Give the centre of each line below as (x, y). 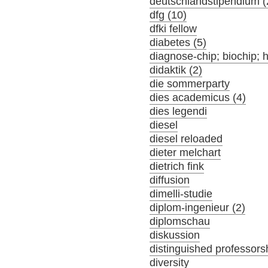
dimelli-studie (181, 194)
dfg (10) (168, 15)
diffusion (170, 180)
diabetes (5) (178, 42)
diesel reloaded (186, 138)
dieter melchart (185, 152)
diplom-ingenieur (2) (198, 207)
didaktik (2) (176, 70)
